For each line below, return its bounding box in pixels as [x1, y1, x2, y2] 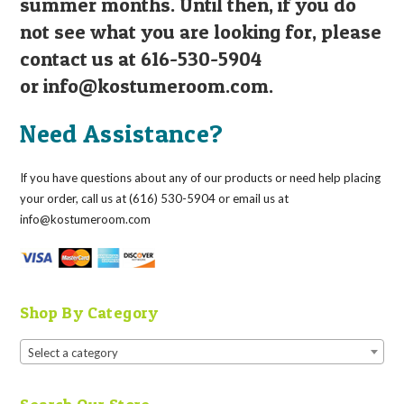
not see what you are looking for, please [20, 19, 382, 43]
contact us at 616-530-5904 [20, 46, 262, 70]
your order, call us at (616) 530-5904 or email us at [20, 190, 289, 206]
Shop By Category [20, 302, 159, 322]
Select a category [28, 345, 119, 361]
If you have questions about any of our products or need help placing [20, 170, 381, 185]
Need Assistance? [20, 117, 224, 149]
